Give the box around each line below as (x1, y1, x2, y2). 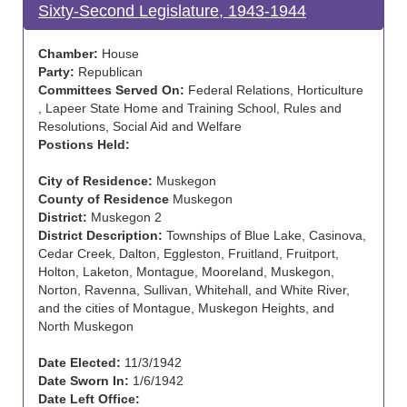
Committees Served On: (38, 83, 184, 97)
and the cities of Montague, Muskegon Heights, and (38, 301, 334, 315)
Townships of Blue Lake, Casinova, (163, 228, 366, 243)
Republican (74, 65, 143, 79)
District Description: (38, 228, 163, 243)
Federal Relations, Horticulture (184, 83, 363, 97)
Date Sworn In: (38, 373, 129, 388)
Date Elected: (38, 355, 121, 370)
